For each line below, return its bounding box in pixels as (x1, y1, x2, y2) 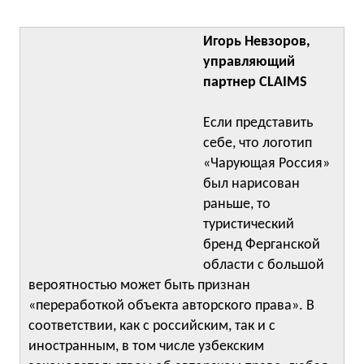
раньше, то (203, 197, 271, 212)
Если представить (203, 115, 313, 131)
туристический (203, 217, 294, 232)
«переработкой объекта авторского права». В (28, 298, 314, 314)
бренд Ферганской (203, 237, 320, 253)
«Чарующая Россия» (203, 156, 330, 171)
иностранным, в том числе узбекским (28, 339, 264, 354)
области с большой (203, 258, 324, 273)
